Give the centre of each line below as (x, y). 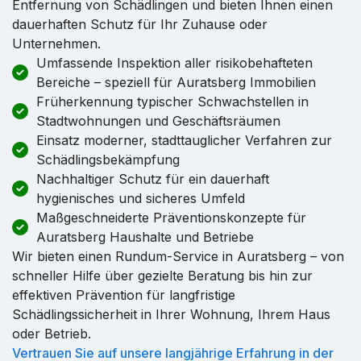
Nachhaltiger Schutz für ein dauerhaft (153, 178)
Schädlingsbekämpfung (108, 159)
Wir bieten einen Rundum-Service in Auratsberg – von (178, 256)
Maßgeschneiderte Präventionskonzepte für (171, 217)
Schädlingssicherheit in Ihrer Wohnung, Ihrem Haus (171, 314)
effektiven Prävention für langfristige (124, 295)
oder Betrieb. (52, 333)
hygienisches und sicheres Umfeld (141, 198)
